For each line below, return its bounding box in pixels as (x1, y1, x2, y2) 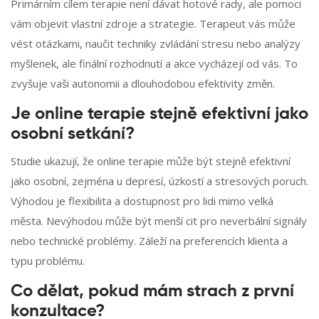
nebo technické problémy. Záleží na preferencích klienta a (11, 234, 288, 249)
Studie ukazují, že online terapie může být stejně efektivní (11, 154, 291, 169)
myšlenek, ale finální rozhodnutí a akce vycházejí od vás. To (11, 56, 298, 71)
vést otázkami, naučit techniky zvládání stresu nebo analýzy (11, 36, 300, 51)
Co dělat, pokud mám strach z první (11, 283, 294, 300)
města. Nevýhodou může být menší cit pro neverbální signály (11, 214, 307, 229)
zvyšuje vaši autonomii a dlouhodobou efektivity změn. (11, 76, 275, 91)
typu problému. (11, 253, 85, 268)
